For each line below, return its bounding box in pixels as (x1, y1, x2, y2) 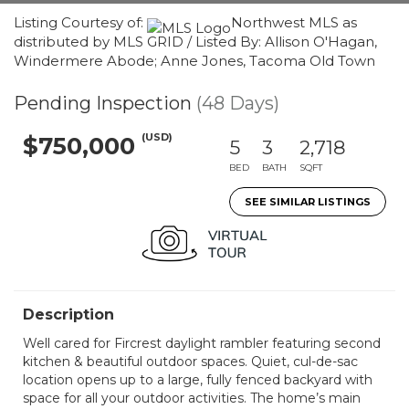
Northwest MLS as (231, 14, 357, 31)
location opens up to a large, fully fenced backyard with (23, 372, 372, 388)
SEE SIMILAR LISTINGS (245, 195, 371, 208)
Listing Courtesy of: (14, 14, 147, 31)
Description (23, 306, 114, 323)
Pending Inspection (14, 92, 192, 114)
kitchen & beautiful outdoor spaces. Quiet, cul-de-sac (23, 353, 358, 370)
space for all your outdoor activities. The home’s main (23, 390, 361, 406)
